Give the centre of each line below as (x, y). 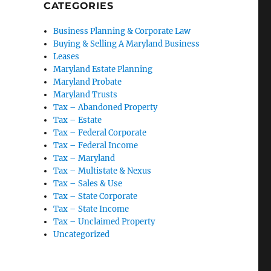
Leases (67, 57)
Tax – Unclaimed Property (104, 222)
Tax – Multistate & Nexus (103, 171)
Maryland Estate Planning (103, 70)
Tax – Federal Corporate (100, 133)
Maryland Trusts (86, 95)
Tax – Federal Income (96, 146)
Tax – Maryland (84, 158)
